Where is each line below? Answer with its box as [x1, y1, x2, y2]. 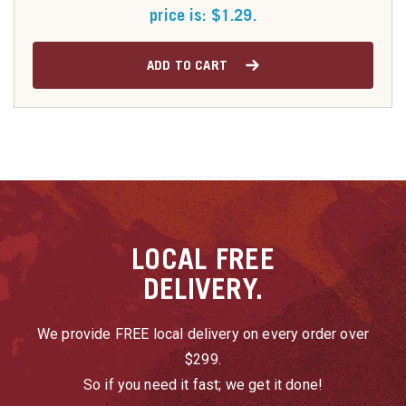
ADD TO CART [147, 56, 227, 72]
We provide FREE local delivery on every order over [36, 325, 369, 343]
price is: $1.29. [150, 5, 256, 24]
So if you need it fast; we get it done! [82, 376, 324, 393]
